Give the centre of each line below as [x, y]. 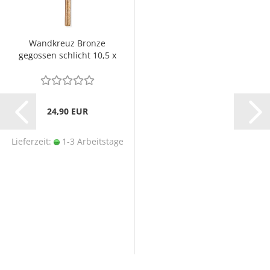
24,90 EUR [67, 111]
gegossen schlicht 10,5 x [67, 55]
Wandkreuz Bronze [67, 43]
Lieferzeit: [32, 141]
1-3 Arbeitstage [91, 141]
